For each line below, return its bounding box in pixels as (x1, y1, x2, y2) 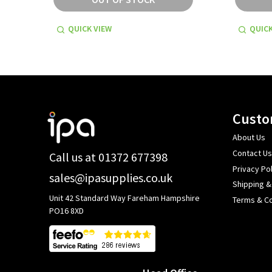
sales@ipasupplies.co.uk (49, 170, 172, 186)
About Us (232, 132, 265, 143)
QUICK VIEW (68, 23, 112, 35)
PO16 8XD (49, 205, 84, 217)
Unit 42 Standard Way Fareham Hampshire (49, 192, 200, 204)
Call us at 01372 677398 (49, 149, 168, 165)
